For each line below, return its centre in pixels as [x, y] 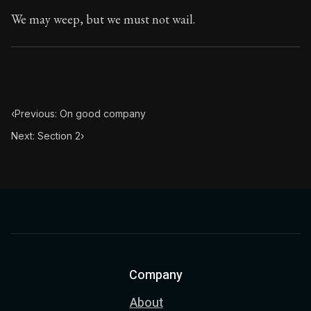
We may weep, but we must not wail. [103, 19]
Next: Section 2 [46, 136]
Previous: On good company [80, 114]
